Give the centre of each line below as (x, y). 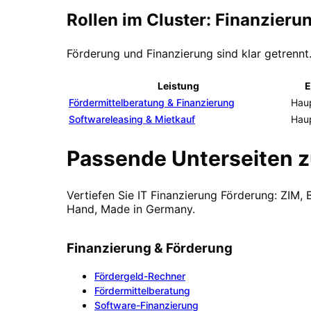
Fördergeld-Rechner (140, 276)
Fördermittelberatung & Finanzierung (152, 103)
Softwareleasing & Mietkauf (132, 119)
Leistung (178, 86)
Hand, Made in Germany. (131, 209)
